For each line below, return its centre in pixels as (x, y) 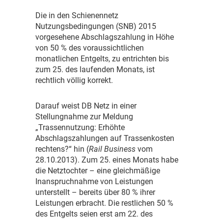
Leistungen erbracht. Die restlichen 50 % (104, 203)
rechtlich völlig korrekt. (74, 81)
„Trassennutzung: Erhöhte (80, 128)
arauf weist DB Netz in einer (89, 106)
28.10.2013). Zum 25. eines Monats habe (107, 160)
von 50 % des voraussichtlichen (90, 48)
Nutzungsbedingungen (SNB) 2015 (96, 27)
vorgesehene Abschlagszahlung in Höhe (105, 37)
